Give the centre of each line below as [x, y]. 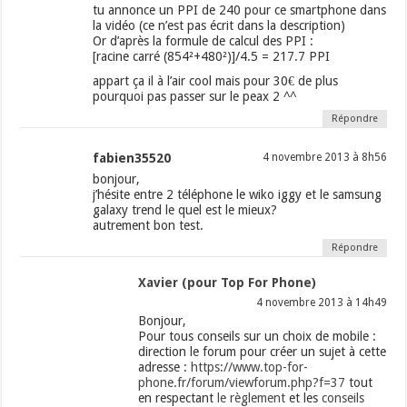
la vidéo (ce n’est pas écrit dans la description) [219, 26]
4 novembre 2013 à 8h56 [324, 158]
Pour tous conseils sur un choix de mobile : [258, 337]
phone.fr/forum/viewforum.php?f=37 [242, 383]
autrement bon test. [149, 226]
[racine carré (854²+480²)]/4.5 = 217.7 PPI [212, 57]
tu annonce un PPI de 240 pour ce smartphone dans [240, 10]
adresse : [165, 367]
